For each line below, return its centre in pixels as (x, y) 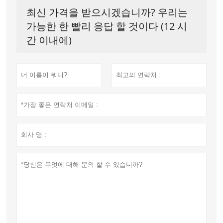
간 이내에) (49, 40)
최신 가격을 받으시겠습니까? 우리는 (107, 12)
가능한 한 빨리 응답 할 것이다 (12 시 (107, 26)
